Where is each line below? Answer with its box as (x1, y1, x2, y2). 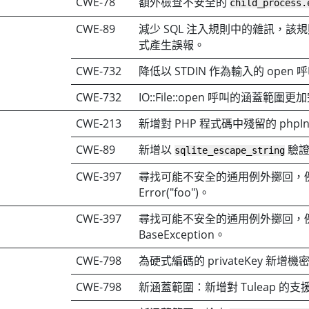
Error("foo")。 (139, 184, 210, 200)
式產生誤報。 (139, 37, 206, 52)
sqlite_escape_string (175, 144, 286, 156)
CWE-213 (76, 115, 122, 131)
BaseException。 (139, 226, 226, 242)
